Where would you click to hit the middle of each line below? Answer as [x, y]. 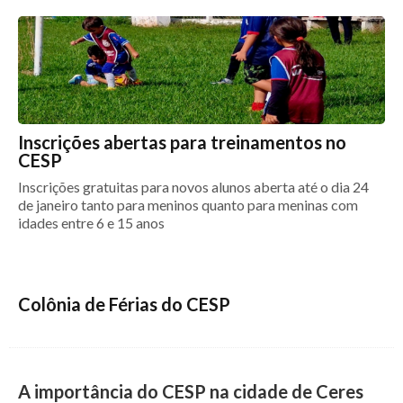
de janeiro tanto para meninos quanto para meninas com [188, 205]
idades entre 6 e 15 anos [91, 223]
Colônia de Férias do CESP [124, 304]
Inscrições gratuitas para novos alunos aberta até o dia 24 [193, 187]
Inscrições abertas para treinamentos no [182, 142]
